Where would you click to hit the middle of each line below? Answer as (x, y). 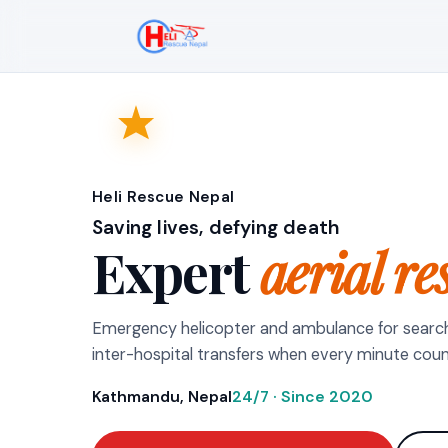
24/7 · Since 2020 (302, 397)
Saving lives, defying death (216, 227)
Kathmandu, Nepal (162, 397)
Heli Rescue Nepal (163, 196)
